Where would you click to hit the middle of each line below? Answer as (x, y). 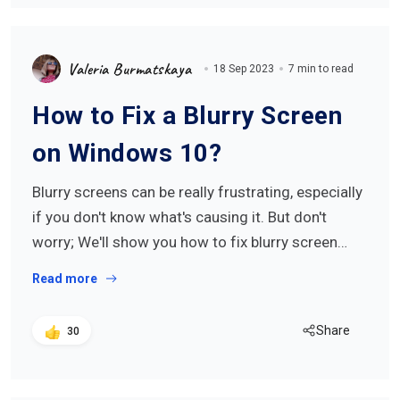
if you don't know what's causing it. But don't (179, 217)
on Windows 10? (127, 153)
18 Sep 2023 (243, 69)
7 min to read (321, 69)
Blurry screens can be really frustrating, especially (197, 192)
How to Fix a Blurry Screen (187, 116)
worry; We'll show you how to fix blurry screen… (190, 242)
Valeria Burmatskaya (130, 69)
